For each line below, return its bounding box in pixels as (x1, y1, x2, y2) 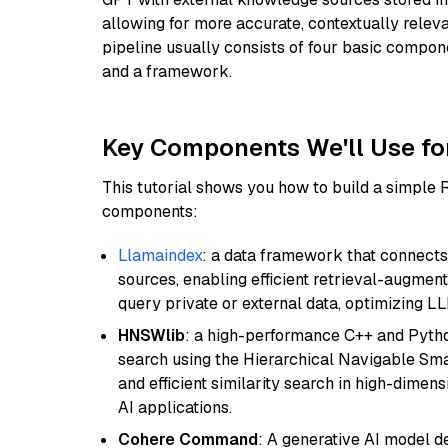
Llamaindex (118, 245, 202, 266)
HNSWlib (118, 325, 185, 346)
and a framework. (102, 61, 232, 82)
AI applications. (118, 397, 232, 418)
